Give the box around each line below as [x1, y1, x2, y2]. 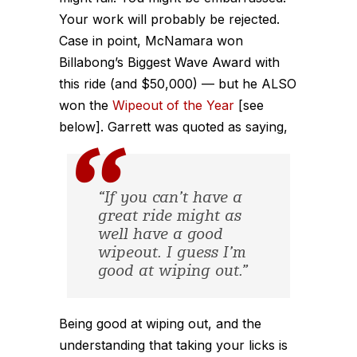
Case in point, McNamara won [59, 32, 243, 49]
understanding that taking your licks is [59, 337, 288, 354]
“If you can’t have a [97, 190, 242, 206]
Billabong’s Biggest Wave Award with [59, 53, 280, 70]
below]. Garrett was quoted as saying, [59, 118, 288, 135]
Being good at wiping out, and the [59, 316, 261, 332]
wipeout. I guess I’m [97, 245, 246, 261]
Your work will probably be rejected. [59, 10, 280, 27]
